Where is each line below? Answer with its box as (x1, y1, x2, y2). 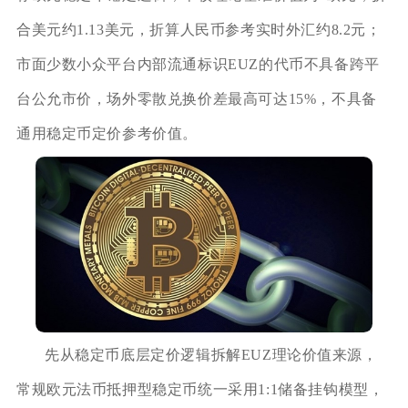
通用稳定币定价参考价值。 (15, 126, 199, 142)
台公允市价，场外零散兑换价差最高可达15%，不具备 (15, 91, 377, 107)
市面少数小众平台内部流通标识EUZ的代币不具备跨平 (15, 56, 380, 73)
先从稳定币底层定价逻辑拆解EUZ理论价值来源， (44, 347, 378, 363)
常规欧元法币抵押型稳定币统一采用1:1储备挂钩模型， (15, 382, 384, 398)
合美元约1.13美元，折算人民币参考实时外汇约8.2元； (15, 22, 382, 38)
